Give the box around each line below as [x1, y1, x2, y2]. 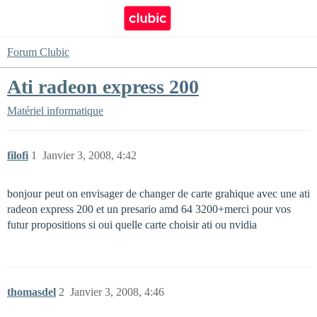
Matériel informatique [7, 105, 103, 117]
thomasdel [7, 286, 56, 298]
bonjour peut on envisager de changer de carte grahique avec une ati [7, 188, 310, 200]
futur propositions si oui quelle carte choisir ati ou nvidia [7, 219, 257, 231]
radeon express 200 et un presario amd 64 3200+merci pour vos [7, 203, 291, 215]
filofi [7, 149, 28, 161]
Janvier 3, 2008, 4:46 [70, 286, 164, 298]
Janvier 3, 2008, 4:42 [42, 149, 137, 161]
